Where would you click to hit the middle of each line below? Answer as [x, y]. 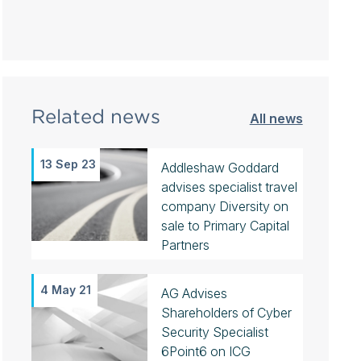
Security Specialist [214, 332]
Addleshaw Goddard [220, 168]
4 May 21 [65, 290]
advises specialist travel [229, 187]
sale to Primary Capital [225, 226]
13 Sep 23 [68, 164]
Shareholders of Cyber [226, 313]
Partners [185, 245]
